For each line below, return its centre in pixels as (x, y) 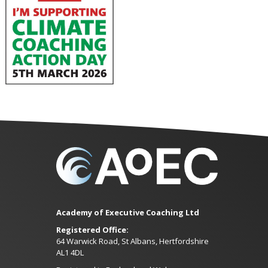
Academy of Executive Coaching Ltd (127, 212)
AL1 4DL (70, 252)
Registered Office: (92, 229)
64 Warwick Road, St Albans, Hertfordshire (132, 241)
